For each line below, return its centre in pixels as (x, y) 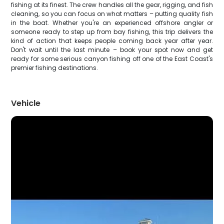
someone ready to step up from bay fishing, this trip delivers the (112, 32)
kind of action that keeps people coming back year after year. (112, 41)
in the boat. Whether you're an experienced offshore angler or (112, 23)
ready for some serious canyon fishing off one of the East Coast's (112, 59)
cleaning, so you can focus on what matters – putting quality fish (112, 14)
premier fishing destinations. (55, 68)
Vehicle (26, 103)
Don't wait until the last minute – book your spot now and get (112, 50)
